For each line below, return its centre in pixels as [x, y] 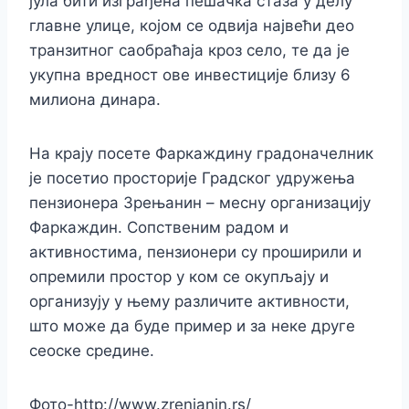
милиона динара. [95, 100]
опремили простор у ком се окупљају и [179, 277]
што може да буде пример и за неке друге [192, 326]
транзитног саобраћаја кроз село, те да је [189, 51]
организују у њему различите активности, [189, 302]
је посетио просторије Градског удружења [192, 178]
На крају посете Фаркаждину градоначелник [201, 154]
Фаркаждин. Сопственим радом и [159, 228]
